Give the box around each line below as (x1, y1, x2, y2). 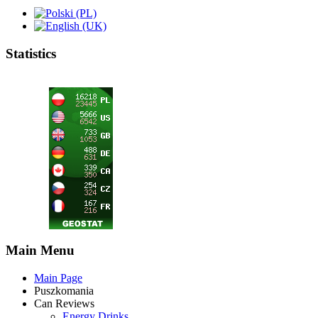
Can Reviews (34, 297, 94, 309)
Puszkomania (34, 284, 94, 297)
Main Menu (6, 243, 75, 258)
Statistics (6, 45, 56, 61)
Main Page (34, 271, 82, 284)
